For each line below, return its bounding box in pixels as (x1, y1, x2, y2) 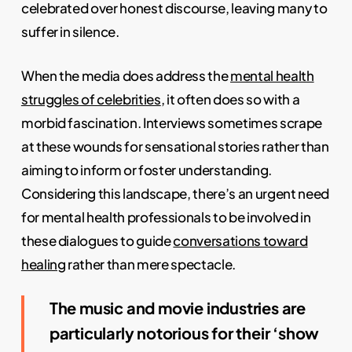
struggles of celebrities (20, 90, 161, 108)
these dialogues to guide (20, 231, 174, 249)
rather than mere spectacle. (65, 255, 236, 273)
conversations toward (173, 231, 308, 249)
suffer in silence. (20, 23, 119, 41)
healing (20, 255, 66, 273)
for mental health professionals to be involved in (20, 207, 311, 225)
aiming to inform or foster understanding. (20, 160, 272, 178)
